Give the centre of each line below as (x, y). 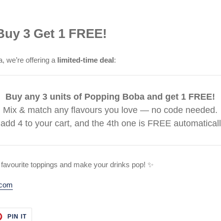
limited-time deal (86, 60)
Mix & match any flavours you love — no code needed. (110, 110)
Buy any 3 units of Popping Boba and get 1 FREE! (110, 97)
